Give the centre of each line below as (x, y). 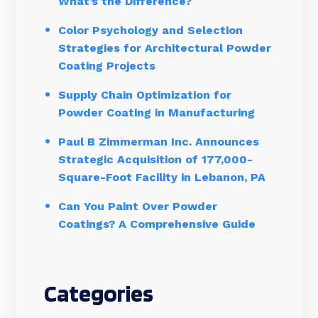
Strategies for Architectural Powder (165, 48)
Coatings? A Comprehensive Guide (157, 224)
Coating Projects (107, 66)
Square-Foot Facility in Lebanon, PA (162, 177)
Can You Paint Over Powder (138, 206)
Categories (99, 293)
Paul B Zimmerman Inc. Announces (159, 142)
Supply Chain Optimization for (145, 95)
